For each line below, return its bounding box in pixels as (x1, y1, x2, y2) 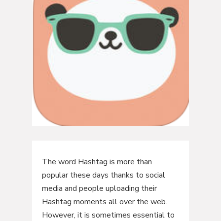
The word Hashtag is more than (41, 156, 152, 168)
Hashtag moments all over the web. (41, 196, 167, 208)
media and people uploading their (41, 183, 157, 194)
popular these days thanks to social (41, 170, 165, 181)
